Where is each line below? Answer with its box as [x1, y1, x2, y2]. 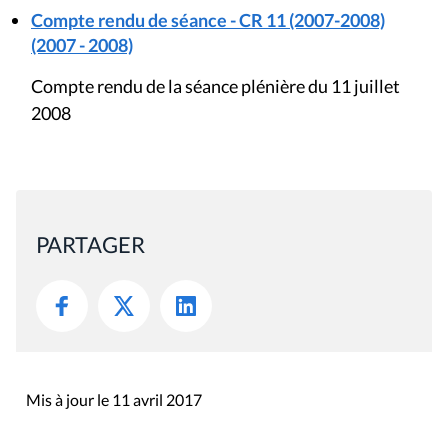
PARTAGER [36, 230, 145, 258]
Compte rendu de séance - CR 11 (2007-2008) [31, 8, 385, 31]
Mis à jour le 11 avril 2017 [26, 389, 202, 409]
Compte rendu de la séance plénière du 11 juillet [31, 74, 400, 97]
